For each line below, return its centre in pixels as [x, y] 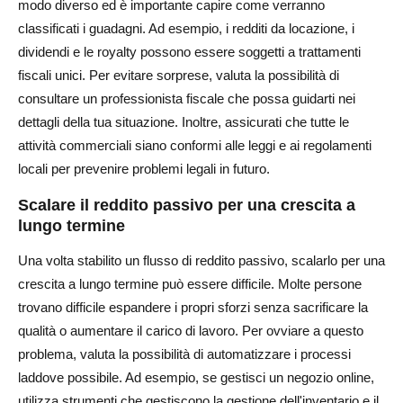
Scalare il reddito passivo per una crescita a [187, 205]
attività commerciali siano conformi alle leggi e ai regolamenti [195, 145]
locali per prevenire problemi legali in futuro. [144, 168]
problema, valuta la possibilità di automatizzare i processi [184, 354]
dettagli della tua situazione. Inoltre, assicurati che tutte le [184, 121]
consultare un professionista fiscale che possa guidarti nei [187, 98]
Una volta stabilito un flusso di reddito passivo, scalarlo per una [201, 260]
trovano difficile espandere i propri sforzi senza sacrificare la [193, 307]
